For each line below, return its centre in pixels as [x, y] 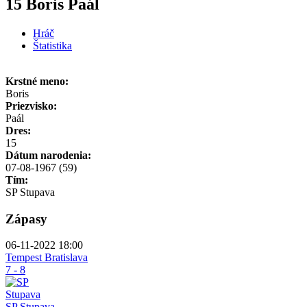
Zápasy [26, 219]
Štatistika [52, 45]
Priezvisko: [31, 106]
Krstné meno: [37, 81]
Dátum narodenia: [48, 155]
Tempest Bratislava [47, 258]
